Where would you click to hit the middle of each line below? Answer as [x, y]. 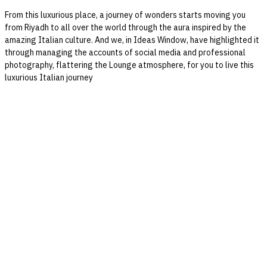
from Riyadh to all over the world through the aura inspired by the [125, 27]
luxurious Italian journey [49, 77]
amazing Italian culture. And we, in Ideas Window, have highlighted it [132, 40]
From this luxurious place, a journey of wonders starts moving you [125, 15]
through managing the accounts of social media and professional [125, 52]
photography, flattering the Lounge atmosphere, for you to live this [129, 65]
